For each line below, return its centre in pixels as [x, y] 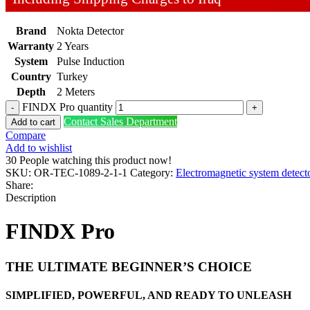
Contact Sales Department [120, 121]
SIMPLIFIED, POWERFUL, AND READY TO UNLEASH [148, 295]
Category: [152, 172]
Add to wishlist [39, 147]
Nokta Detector [90, 30]
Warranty [31, 46]
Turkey [72, 76]
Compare [26, 135]
